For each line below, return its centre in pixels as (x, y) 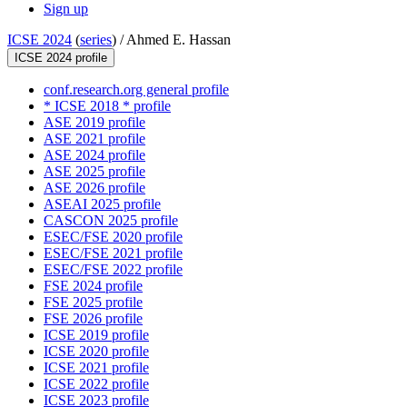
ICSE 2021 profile (96, 368)
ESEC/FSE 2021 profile (113, 253)
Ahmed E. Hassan (179, 40)
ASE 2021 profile (94, 139)
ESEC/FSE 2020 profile (113, 237)
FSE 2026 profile (93, 319)
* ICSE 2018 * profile (107, 106)
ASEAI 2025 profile (102, 204)
